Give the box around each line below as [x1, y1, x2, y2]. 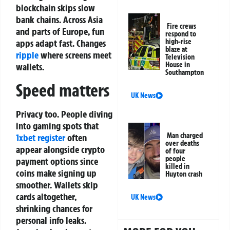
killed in [165, 162, 190, 171]
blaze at [165, 45, 188, 54]
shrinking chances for [16, 202, 92, 215]
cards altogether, [16, 190, 76, 203]
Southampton [165, 68, 204, 78]
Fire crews [167, 22, 197, 31]
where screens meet [39, 49, 111, 62]
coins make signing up [16, 166, 97, 179]
